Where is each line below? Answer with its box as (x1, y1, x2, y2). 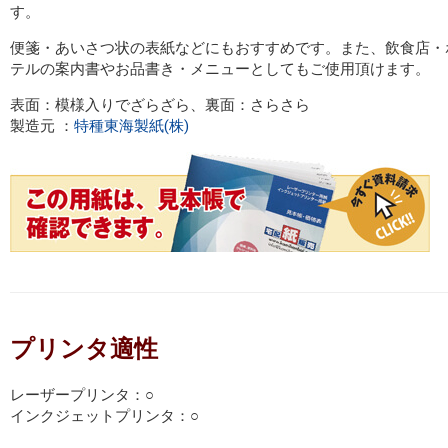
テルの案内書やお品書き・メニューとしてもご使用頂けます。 (10, 59, 430, 78)
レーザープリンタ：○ (10, 386, 154, 405)
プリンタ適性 (10, 334, 158, 363)
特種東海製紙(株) (74, 116, 189, 135)
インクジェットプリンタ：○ (10, 407, 199, 426)
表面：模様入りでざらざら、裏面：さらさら (10, 95, 310, 114)
